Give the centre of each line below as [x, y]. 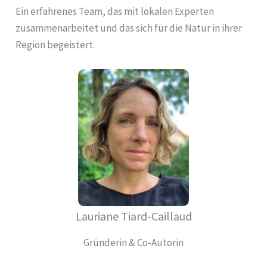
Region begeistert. [55, 44]
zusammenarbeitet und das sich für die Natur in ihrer [128, 28]
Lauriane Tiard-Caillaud [133, 216]
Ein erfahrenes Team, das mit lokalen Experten [114, 11]
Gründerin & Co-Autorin [133, 243]
